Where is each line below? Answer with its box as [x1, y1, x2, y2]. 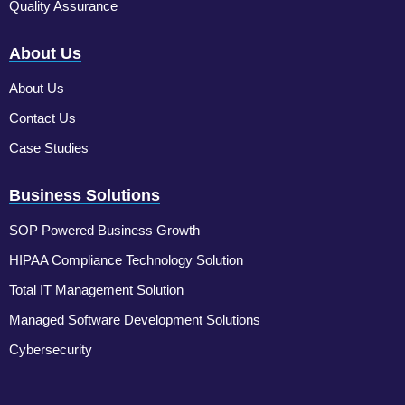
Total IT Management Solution [9, 281, 184, 297]
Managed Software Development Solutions [9, 311, 260, 327]
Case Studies [9, 139, 89, 155]
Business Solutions [9, 185, 160, 204]
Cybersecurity [9, 341, 92, 357]
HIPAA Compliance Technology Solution [9, 251, 243, 268]
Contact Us [9, 109, 76, 126]
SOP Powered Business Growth [9, 221, 200, 238]
